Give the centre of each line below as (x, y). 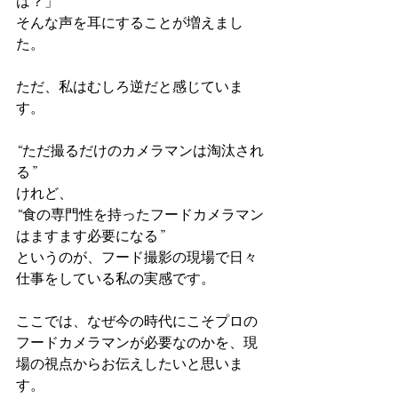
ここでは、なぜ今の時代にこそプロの (137, 322)
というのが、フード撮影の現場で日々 (137, 258)
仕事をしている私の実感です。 (115, 279)
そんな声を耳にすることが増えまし (130, 23)
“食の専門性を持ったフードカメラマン (140, 215)
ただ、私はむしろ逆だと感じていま (130, 87)
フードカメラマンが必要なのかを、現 (137, 343)
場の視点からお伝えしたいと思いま (130, 364)
